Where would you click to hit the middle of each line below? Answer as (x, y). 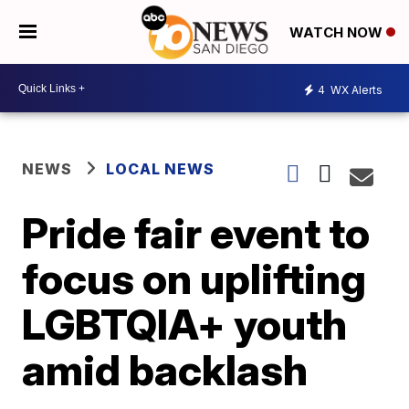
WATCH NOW (338, 33)
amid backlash (165, 370)
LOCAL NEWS (161, 169)
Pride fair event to (196, 233)
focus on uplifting (194, 278)
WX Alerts (355, 89)
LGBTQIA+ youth (185, 324)
